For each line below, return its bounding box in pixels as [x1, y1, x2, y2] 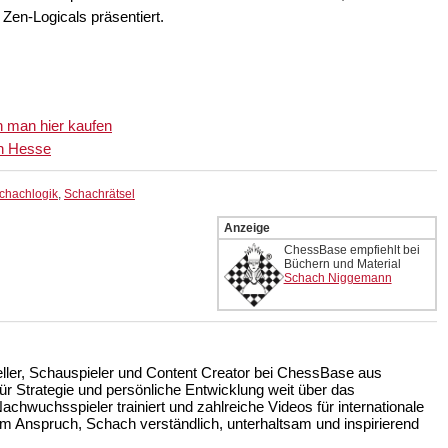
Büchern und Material [283, 257, 401, 272]
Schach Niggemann [283, 271, 392, 286]
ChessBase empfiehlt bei [283, 243, 420, 258]
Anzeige [223, 221, 270, 236]
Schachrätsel [64, 187, 135, 202]
